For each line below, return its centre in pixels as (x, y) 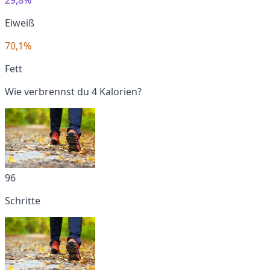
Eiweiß (20, 23)
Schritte (23, 200)
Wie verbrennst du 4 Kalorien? (73, 91)
